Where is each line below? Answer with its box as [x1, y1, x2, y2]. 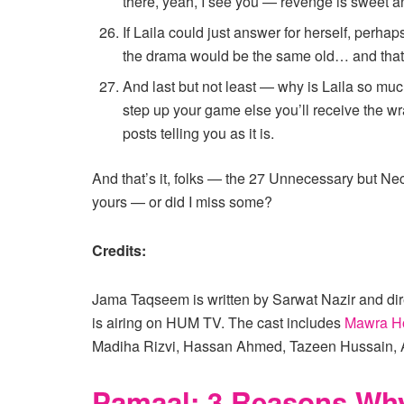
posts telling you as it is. [123, 122, 275, 143]
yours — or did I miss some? [92, 190, 272, 212]
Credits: [92, 239, 146, 261]
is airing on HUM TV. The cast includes [92, 311, 344, 333]
